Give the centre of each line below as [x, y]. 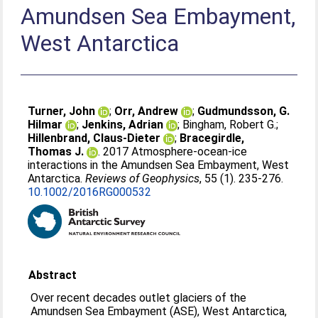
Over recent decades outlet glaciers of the [139, 298]
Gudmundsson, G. [244, 111]
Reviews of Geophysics [143, 179]
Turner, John [62, 111]
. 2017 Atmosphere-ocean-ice [173, 152]
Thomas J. [56, 152]
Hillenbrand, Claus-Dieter [94, 138]
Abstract [53, 275]
